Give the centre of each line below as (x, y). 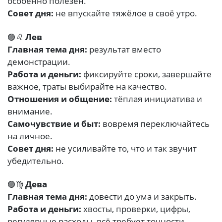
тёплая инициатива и (157, 99)
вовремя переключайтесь (155, 123)
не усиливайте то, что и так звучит (125, 148)
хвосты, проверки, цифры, (136, 209)
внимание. (30, 111)
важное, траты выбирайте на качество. (87, 86)
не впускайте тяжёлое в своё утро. (125, 13)
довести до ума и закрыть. (142, 196)
